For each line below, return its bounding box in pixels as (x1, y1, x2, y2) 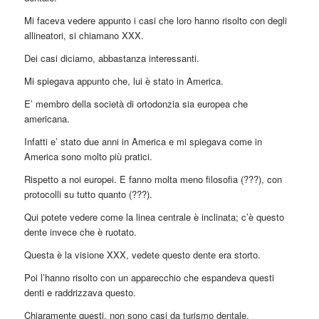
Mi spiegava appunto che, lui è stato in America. (23, 74, 224, 88)
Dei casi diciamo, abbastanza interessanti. (23, 51, 199, 66)
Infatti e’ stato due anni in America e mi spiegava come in (23, 135, 262, 149)
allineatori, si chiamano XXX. (23, 28, 144, 43)
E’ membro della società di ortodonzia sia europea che (23, 97, 248, 111)
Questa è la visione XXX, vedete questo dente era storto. (23, 248, 261, 262)
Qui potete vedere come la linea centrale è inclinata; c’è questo (23, 210, 284, 224)
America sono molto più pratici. (23, 150, 152, 164)
